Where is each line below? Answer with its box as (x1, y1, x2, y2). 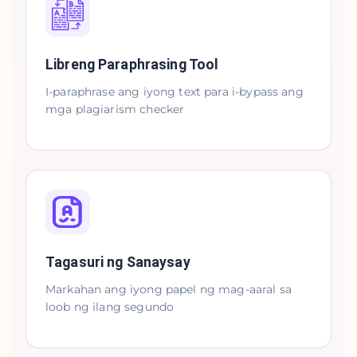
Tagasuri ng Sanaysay (45, 254, 190, 270)
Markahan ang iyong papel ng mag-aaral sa (45, 282, 292, 296)
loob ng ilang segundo (45, 300, 175, 314)
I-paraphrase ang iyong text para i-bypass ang (45, 84, 304, 99)
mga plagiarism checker (45, 102, 185, 116)
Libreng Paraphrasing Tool (45, 57, 219, 73)
